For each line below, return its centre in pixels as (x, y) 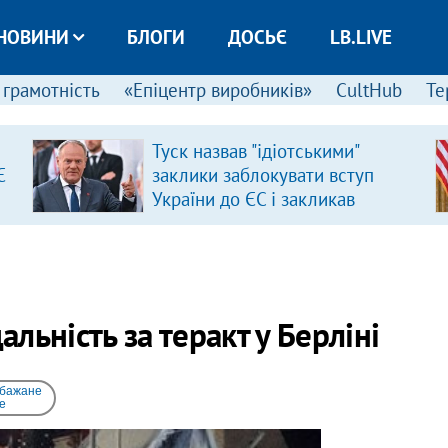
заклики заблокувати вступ (262, 175)
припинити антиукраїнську (260, 223)
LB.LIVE (360, 37)
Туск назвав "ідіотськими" (254, 151)
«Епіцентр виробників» (217, 90)
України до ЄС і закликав (253, 199)
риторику (189, 247)
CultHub (368, 90)
